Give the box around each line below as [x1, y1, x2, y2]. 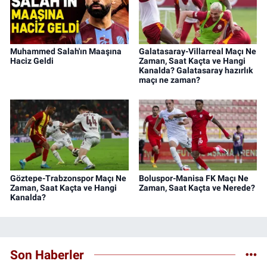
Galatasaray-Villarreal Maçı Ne [138, 46, 256, 56]
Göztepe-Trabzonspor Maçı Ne [10, 173, 126, 183]
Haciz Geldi [10, 55, 54, 66]
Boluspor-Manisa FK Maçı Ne [138, 173, 249, 183]
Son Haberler [10, 247, 84, 263]
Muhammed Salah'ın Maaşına [10, 46, 122, 56]
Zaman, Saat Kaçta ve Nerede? [138, 182, 255, 193]
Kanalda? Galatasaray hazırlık [138, 65, 253, 75]
